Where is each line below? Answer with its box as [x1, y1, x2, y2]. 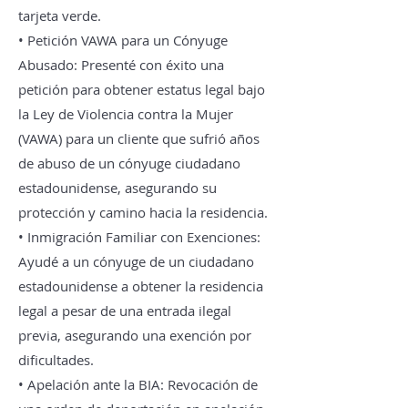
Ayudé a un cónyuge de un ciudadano [18, 252, 254, 270]
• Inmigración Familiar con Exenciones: [18, 228, 260, 246]
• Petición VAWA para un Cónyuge [18, 31, 228, 49]
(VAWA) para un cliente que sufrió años [18, 129, 260, 148]
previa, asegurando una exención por [18, 326, 251, 344]
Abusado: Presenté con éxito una [18, 56, 224, 74]
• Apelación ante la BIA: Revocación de [18, 375, 258, 393]
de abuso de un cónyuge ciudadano [18, 154, 240, 172]
